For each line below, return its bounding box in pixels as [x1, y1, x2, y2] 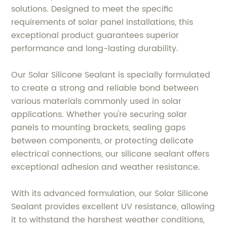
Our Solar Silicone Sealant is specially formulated [11, 68, 211, 82]
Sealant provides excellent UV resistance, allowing [11, 200, 215, 214]
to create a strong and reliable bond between [11, 82, 199, 95]
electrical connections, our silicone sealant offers [11, 147, 210, 161]
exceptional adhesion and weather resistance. [11, 161, 201, 174]
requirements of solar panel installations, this [11, 16, 194, 29]
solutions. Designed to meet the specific [11, 3, 174, 16]
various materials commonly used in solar [11, 95, 182, 108]
